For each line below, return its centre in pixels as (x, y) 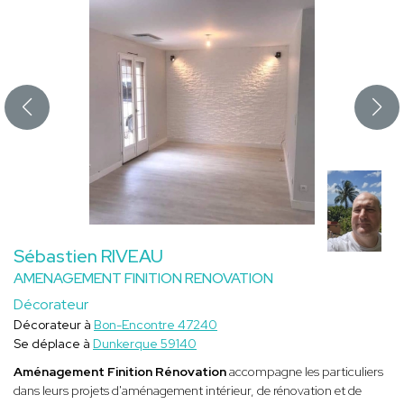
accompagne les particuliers (305, 372)
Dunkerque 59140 (145, 344)
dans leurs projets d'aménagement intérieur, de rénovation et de (188, 391)
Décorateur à (54, 325)
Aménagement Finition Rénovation (120, 372)
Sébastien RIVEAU (88, 257)
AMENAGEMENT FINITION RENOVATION (143, 279)
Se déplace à (53, 344)
